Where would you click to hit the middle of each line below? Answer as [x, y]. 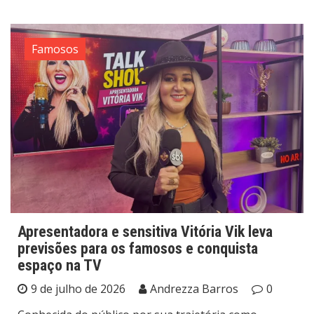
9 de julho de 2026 [78, 289]
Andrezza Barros [194, 289]
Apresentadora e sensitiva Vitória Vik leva [145, 232]
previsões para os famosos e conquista [138, 249]
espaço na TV [60, 266]
